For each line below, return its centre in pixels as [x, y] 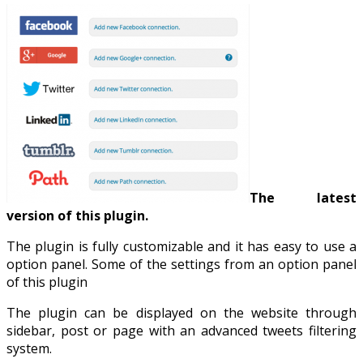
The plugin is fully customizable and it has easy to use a [181, 246]
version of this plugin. [77, 215]
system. [29, 348]
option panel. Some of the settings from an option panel [181, 264]
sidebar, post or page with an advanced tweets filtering [181, 330]
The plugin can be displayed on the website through [181, 312]
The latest [303, 197]
